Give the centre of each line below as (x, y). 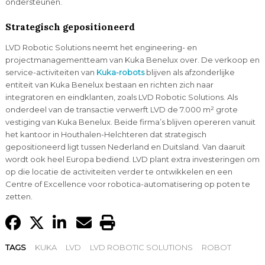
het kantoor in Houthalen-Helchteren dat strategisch (106, 134)
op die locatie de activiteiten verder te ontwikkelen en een (119, 171)
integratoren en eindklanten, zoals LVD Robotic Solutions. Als (121, 97)
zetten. (19, 196)
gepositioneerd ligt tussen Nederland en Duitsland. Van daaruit (125, 146)
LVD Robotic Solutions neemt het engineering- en (101, 47)
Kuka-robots (120, 72)
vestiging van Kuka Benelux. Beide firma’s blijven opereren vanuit (130, 122)
